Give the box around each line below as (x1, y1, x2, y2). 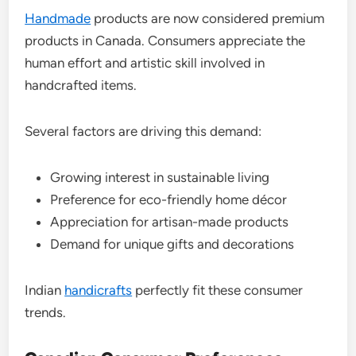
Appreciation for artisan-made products (50, 213, 289, 230)
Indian (25, 281, 65, 298)
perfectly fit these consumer (132, 281, 304, 298)
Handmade (25, 10, 91, 26)
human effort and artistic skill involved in (25, 54, 265, 71)
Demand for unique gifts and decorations (50, 235, 295, 252)
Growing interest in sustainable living (50, 168, 270, 185)
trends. (25, 304, 67, 320)
